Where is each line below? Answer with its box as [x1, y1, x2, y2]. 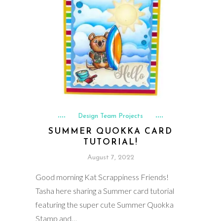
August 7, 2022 [87, 154, 134, 162]
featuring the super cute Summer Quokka [35, 200, 174, 210]
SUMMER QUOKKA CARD [48, 127, 173, 136]
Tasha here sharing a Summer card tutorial [35, 186, 174, 196]
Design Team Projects [78, 113, 143, 120]
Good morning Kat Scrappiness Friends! [35, 172, 169, 182]
